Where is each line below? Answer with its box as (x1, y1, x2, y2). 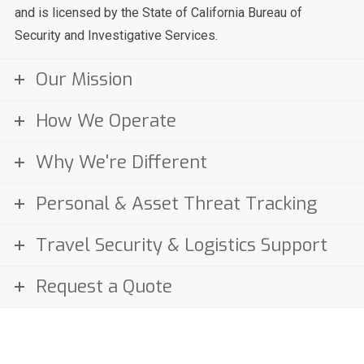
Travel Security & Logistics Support (36, 233, 327, 257)
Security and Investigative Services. (15, 28, 218, 43)
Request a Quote (36, 275, 172, 298)
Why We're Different (36, 150, 207, 174)
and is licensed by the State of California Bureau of (15, 5, 302, 20)
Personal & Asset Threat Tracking (36, 192, 317, 215)
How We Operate (36, 109, 176, 132)
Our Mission (36, 67, 132, 91)
